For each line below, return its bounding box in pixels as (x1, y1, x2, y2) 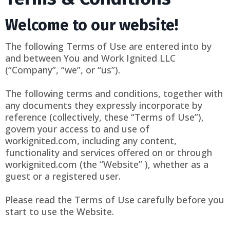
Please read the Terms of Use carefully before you (5, 194, 224, 206)
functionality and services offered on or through (5, 146, 212, 159)
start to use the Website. (5, 205, 114, 218)
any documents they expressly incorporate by (5, 99, 202, 112)
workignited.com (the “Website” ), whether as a (5, 158, 208, 171)
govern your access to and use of (5, 123, 149, 136)
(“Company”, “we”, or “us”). (5, 64, 120, 76)
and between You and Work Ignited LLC (5, 52, 176, 65)
